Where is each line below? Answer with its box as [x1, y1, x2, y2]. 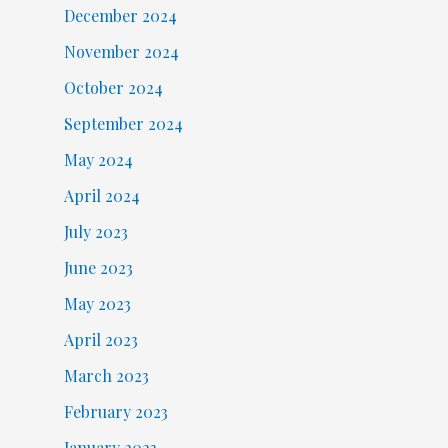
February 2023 [63, 401, 168, 423]
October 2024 [63, 77, 163, 99]
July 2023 [63, 221, 128, 243]
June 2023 [63, 257, 133, 279]
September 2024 [63, 113, 183, 135]
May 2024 [63, 149, 133, 171]
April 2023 [63, 329, 138, 351]
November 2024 [63, 41, 179, 63]
